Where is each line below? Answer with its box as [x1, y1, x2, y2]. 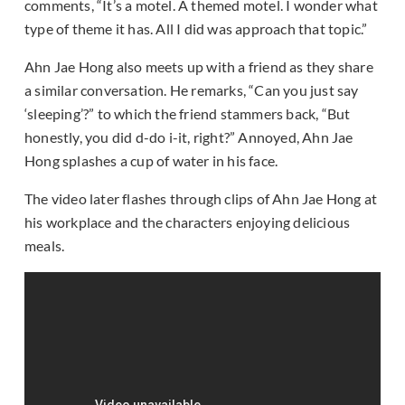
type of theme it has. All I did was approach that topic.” [24, 20, 368, 38]
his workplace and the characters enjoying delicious [24, 213, 351, 231]
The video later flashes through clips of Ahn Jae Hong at [24, 190, 378, 208]
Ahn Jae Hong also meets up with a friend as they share [24, 58, 373, 76]
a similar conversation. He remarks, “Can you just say [24, 81, 359, 99]
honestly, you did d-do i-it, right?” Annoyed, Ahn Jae [24, 128, 353, 146]
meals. [24, 237, 65, 255]
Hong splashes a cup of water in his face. [24, 152, 278, 170]
